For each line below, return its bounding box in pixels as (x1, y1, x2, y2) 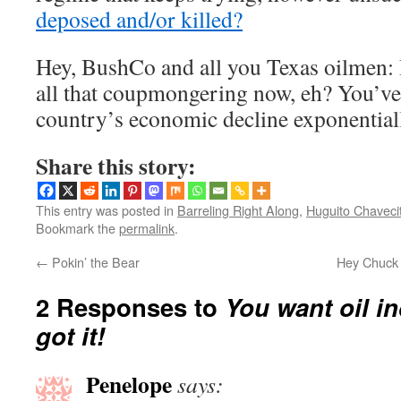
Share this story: (36, 149, 196, 183)
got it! (36, 318, 105, 353)
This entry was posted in (36, 200, 177, 219)
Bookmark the (36, 218, 119, 237)
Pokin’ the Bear (48, 252, 140, 271)
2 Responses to (36, 289, 225, 324)
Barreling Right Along (177, 200, 299, 219)
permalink (119, 218, 175, 237)
